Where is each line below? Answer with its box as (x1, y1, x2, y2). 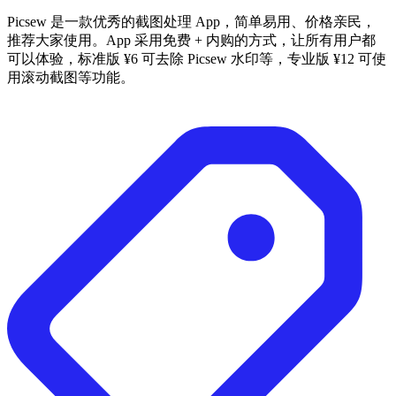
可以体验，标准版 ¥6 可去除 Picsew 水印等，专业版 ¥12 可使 (7, 50, 386, 66)
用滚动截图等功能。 (7, 69, 134, 85)
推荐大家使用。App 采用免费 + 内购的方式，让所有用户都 (7, 32, 376, 48)
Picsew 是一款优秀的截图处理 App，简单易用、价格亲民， (7, 13, 376, 29)
